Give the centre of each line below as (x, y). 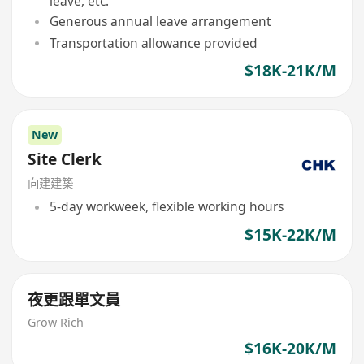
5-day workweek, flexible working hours (166, 207)
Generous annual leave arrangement (160, 22)
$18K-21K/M (290, 70)
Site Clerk (65, 160)
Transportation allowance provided (153, 43)
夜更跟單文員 (74, 300)
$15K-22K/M (290, 234)
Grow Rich (56, 323)
